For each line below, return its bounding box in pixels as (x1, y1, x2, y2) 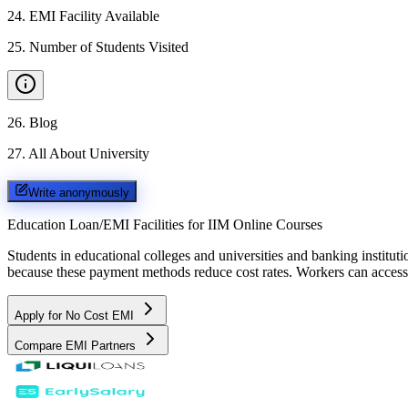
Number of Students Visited (29, 39, 189, 55)
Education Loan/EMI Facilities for (7, 216, 204, 232)
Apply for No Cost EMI (15, 308, 138, 322)
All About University (28, 146, 149, 161)
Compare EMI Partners (15, 338, 139, 352)
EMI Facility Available (29, 8, 159, 24)
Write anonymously (28, 185, 129, 199)
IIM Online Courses (208, 216, 322, 232)
